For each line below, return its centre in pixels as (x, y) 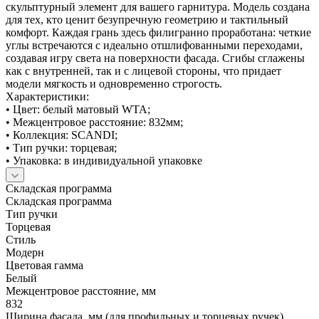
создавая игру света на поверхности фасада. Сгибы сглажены (155, 58)
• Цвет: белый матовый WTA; (78, 109)
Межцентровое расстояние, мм (81, 291)
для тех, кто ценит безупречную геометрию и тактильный (147, 19)
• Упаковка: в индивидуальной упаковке (104, 160)
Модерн (25, 252)
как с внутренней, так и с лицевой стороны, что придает (143, 70)
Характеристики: (47, 96)
